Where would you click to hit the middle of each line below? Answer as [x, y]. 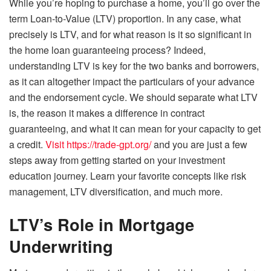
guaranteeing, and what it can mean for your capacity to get [135, 129]
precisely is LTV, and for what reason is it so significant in [130, 34]
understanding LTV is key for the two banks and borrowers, [134, 66]
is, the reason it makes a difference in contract [107, 113]
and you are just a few [199, 145]
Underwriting [61, 246]
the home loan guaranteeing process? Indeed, [107, 50]
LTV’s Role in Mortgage [102, 224]
